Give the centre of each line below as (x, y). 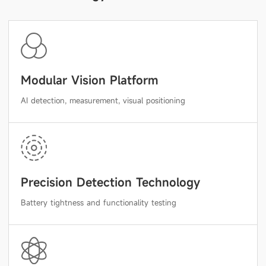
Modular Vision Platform (89, 80)
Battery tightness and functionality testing (99, 202)
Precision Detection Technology (110, 182)
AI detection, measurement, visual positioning (103, 100)
